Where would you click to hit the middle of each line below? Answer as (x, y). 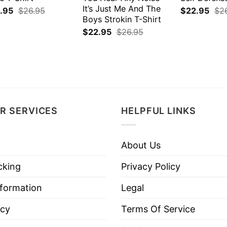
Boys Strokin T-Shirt (122, 19)
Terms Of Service (158, 209)
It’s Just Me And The (121, 8)
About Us (141, 145)
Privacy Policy (151, 166)
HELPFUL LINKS (159, 110)
